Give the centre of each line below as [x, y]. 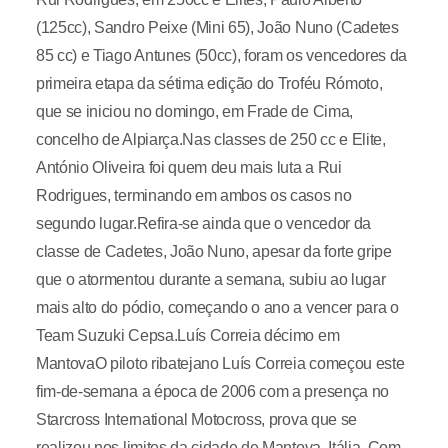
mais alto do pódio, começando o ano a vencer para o [217, 307]
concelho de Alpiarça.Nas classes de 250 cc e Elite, [210, 139]
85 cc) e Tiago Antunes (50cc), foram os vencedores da [221, 55]
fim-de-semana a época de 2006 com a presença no [212, 391]
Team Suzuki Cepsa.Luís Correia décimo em [187, 335]
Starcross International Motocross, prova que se [196, 419]
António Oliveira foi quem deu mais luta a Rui [188, 167]
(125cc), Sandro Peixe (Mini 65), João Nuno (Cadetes [217, 27]
